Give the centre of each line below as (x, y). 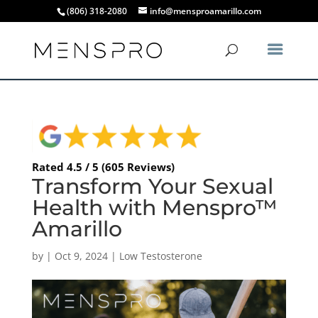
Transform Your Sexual (152, 186)
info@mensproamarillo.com (205, 11)
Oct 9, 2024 (81, 256)
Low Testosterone (160, 256)
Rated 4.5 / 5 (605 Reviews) (103, 166)
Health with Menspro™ (154, 207)
